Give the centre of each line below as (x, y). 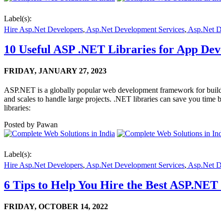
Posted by (19, 125)
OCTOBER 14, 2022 (73, 207)
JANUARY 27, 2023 (73, 71)
